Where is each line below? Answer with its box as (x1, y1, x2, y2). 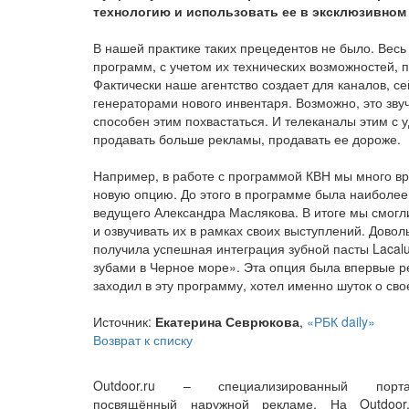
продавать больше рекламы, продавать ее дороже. (93, 130, 401, 148)
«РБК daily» (307, 312, 375, 330)
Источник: (93, 312, 155, 330)
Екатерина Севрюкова (155, 312, 299, 330)
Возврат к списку (93, 330, 193, 349)
